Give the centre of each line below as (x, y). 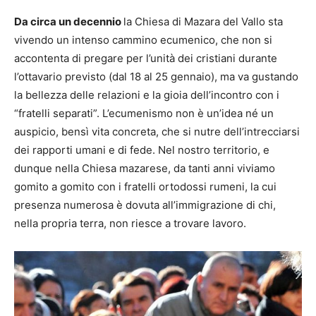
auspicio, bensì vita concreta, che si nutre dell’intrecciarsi (157, 131)
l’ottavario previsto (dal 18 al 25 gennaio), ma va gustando (156, 76)
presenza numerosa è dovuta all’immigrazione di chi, (145, 205)
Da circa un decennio (69, 21)
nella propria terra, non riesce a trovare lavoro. (130, 223)
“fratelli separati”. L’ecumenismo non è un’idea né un (144, 113)
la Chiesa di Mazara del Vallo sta (203, 21)
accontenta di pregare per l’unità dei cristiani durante (146, 58)
